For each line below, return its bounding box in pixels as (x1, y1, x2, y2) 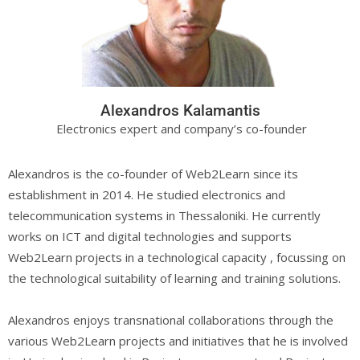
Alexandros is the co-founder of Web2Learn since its (8, 165, 298, 182)
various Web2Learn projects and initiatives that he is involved (8, 332, 348, 349)
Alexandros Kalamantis (100, 100, 260, 120)
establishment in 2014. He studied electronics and (8, 186, 285, 202)
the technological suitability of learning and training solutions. (8, 269, 341, 286)
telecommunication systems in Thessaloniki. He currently (8, 207, 321, 223)
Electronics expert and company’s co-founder (53, 120, 307, 137)
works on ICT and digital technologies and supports (8, 227, 292, 244)
